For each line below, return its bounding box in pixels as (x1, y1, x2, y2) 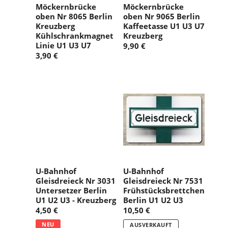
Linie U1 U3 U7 (36, 40, 91, 50)
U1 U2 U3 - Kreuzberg (36, 195, 116, 205)
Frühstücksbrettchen (123, 185, 205, 195)
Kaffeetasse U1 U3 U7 (123, 21, 205, 31)
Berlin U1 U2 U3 (123, 195, 183, 205)
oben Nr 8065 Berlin (36, 11, 112, 21)
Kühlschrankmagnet (36, 31, 113, 41)
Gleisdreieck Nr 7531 (123, 176, 203, 186)
